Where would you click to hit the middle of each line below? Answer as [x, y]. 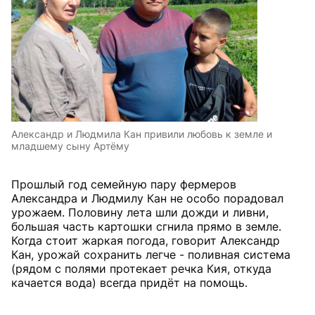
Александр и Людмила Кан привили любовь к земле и [142, 134]
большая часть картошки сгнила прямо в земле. [146, 226]
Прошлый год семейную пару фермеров [124, 184]
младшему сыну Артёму [70, 146]
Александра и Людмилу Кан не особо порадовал [147, 198]
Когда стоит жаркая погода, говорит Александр [146, 240]
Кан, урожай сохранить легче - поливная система [151, 254]
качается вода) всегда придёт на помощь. [129, 282]
